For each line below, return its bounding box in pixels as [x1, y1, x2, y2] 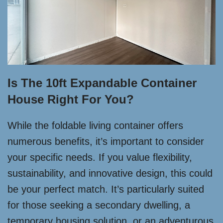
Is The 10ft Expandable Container [7, 76, 197, 90]
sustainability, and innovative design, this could [7, 168, 213, 179]
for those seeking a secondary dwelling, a [7, 200, 190, 211]
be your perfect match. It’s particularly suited [7, 184, 204, 195]
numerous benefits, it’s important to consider [7, 136, 204, 147]
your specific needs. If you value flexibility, [7, 152, 192, 163]
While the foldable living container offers [7, 120, 183, 131]
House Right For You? [7, 93, 134, 107]
